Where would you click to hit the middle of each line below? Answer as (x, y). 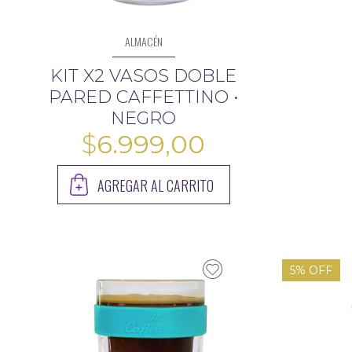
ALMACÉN (143, 41)
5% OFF (311, 270)
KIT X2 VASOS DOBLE (144, 75)
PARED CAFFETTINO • (143, 97)
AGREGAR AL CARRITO (155, 185)
